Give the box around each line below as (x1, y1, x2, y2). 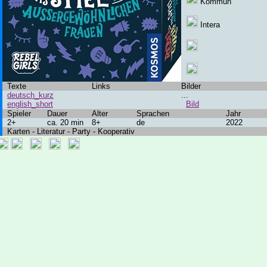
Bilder (181, 82, 201, 91)
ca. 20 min (47, 118, 83, 127)
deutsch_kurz (7, 91, 54, 100)
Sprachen (136, 109, 169, 118)
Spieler (2, 109, 31, 118)
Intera (198, 20, 220, 29)
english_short (7, 100, 53, 108)
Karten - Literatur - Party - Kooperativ (2, 127, 135, 136)
